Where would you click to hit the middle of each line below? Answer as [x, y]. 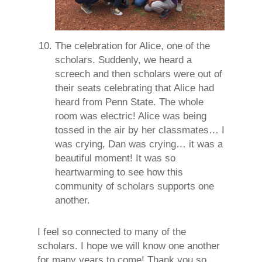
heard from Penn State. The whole [129, 102]
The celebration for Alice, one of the [132, 46]
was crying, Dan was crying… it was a [139, 144]
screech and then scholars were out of [139, 74]
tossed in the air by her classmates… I [140, 130]
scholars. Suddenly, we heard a [123, 60]
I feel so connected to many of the [112, 232]
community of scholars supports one [135, 186]
